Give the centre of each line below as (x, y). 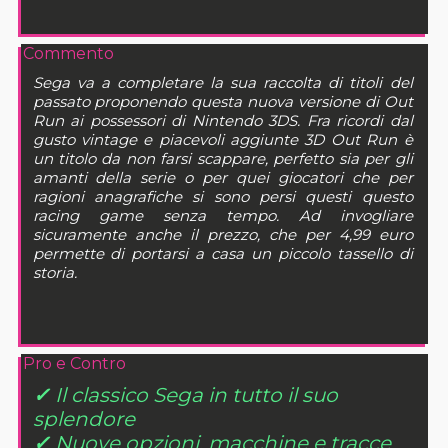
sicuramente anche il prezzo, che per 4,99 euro (222, 235)
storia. (54, 273)
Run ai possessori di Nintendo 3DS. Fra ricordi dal (222, 121)
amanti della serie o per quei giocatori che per (222, 178)
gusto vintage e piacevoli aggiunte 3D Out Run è (222, 140)
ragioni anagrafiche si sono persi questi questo (222, 197)
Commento (68, 54)
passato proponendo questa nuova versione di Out (222, 102)
